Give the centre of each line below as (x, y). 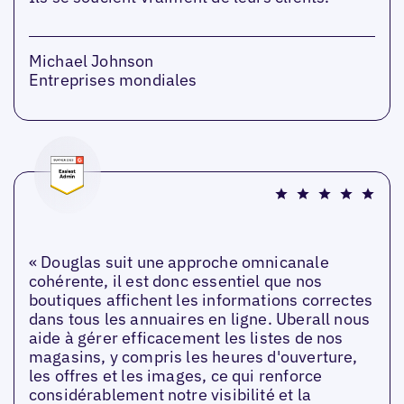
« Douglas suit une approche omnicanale (179, 262)
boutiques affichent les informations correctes (201, 300)
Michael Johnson (91, 61)
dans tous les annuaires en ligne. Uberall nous (199, 319)
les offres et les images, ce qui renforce (175, 376)
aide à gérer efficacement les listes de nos (186, 338)
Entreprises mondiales (113, 80)
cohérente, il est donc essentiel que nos (175, 281)
